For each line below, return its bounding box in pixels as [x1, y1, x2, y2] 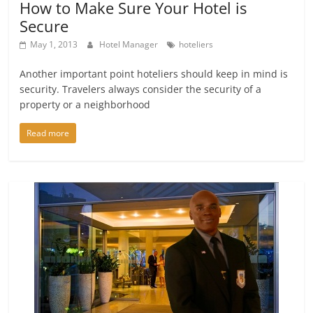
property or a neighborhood [20, 98, 151, 112]
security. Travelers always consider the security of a [20, 82, 262, 96]
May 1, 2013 [30, 38, 78, 51]
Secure [20, 15, 69, 37]
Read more [27, 127, 70, 140]
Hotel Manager [99, 38, 161, 51]
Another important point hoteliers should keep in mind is [20, 67, 289, 81]
